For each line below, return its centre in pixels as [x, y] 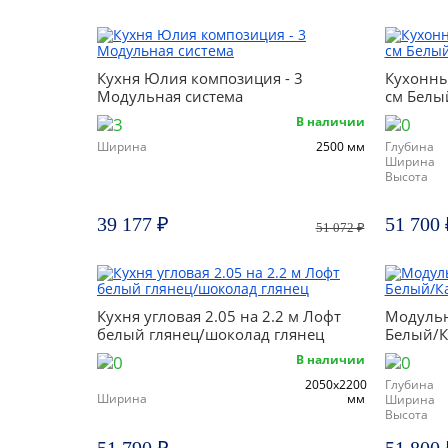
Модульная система [170, 96]
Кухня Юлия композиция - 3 [200, 78]
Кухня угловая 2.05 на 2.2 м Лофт [219, 316]
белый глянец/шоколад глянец [210, 334]
